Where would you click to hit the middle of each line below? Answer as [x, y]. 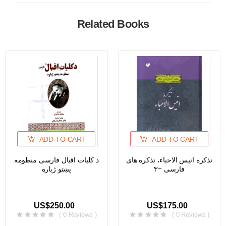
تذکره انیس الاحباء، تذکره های [169, 160]
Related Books [113, 24]
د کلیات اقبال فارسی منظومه [56, 160]
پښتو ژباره [56, 169]
